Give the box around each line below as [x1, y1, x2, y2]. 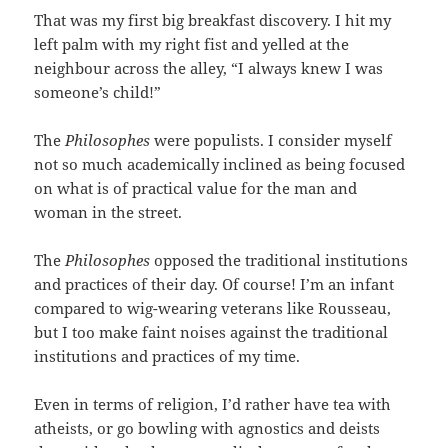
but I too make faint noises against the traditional [34, 322, 389, 343]
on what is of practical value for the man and [34, 178, 358, 199]
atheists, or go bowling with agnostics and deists [34, 418, 381, 439]
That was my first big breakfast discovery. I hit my [34, 10, 392, 31]
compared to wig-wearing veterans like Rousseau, [34, 298, 392, 319]
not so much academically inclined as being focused [34, 154, 406, 175]
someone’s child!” [34, 82, 162, 103]
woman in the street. [34, 202, 183, 223]
